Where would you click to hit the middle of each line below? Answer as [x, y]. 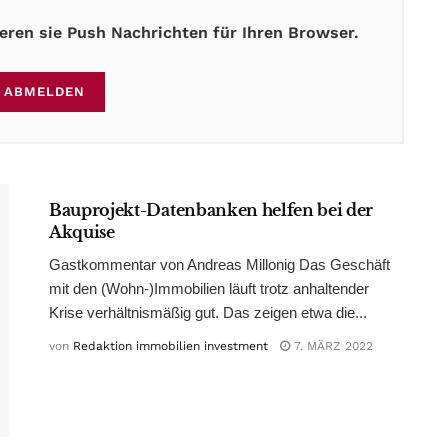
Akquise [82, 231]
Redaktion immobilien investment [170, 345]
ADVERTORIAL [108, 165]
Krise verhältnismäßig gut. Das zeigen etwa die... [208, 312]
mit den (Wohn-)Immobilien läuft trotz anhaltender [209, 288]
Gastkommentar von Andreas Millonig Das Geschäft [219, 264]
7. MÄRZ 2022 [331, 345]
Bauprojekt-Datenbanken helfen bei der [211, 209]
